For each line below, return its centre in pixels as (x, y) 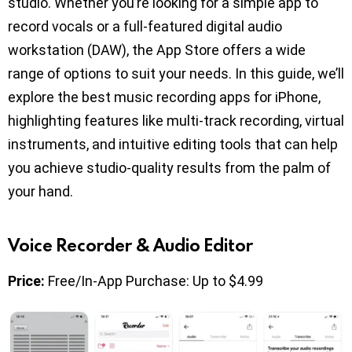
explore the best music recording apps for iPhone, (164, 97)
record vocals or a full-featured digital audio (145, 27)
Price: (26, 281)
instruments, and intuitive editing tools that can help (173, 145)
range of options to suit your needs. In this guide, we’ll (176, 74)
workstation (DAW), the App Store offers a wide (157, 50)
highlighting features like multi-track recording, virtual (176, 121)
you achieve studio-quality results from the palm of (169, 168)
